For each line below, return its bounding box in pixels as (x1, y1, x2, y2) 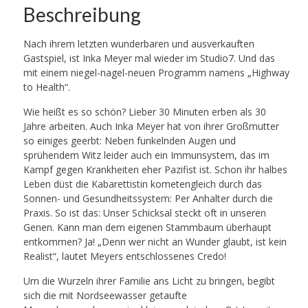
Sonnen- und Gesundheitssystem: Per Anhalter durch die (23, 192, 273, 206)
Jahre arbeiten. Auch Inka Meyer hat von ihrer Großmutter (23, 120, 279, 133)
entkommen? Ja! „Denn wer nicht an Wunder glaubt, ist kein (23, 235, 287, 249)
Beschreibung (23, 3, 141, 27)
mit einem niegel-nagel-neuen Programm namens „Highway (23, 66, 289, 80)
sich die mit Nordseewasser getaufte (23, 289, 187, 302)
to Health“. (23, 80, 70, 94)
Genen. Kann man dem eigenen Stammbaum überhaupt (23, 221, 272, 234)
